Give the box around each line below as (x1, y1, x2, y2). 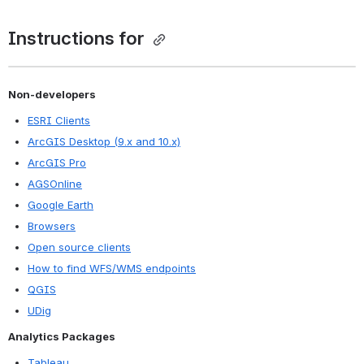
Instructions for (8, 26, 148, 49)
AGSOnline (28, 177, 82, 191)
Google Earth (28, 198, 93, 212)
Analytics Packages (8, 329, 115, 343)
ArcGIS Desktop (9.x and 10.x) (28, 135, 180, 149)
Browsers (28, 219, 76, 233)
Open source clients (28, 240, 131, 254)
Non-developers (8, 88, 96, 102)
